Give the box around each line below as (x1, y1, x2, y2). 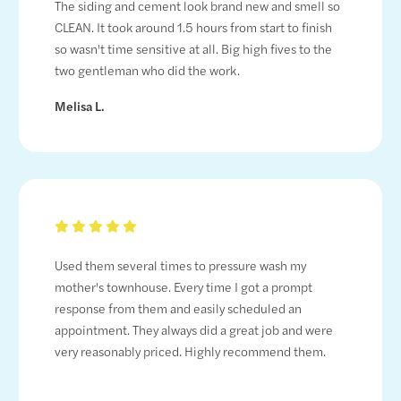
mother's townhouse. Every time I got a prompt (55, 277, 313, 296)
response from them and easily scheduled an (55, 299, 303, 318)
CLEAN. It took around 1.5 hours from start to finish (55, 18, 333, 37)
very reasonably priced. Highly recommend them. (55, 342, 327, 361)
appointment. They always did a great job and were (55, 320, 334, 339)
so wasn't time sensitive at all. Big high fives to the (55, 39, 333, 58)
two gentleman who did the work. (55, 61, 241, 80)
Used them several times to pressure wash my (55, 256, 307, 275)
